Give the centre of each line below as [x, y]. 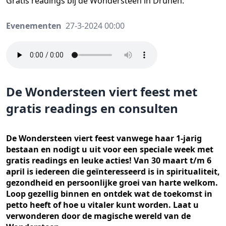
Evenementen [34, 26]
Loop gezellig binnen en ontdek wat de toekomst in [109, 194]
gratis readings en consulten [92, 108]
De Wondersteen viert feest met [102, 92]
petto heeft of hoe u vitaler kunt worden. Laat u [102, 205]
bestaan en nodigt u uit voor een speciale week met [110, 149]
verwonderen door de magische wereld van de [98, 216]
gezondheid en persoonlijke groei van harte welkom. [112, 183]
